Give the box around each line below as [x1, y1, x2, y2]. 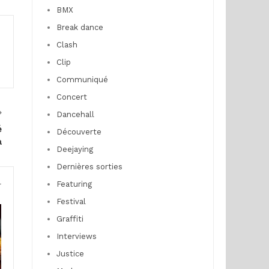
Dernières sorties [56, 162, 122, 171]
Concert [56, 92, 87, 101]
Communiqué [56, 75, 108, 84]
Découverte [56, 127, 101, 136]
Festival [56, 197, 86, 206]
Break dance [56, 23, 103, 32]
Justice [56, 249, 84, 258]
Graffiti [56, 214, 83, 223]
